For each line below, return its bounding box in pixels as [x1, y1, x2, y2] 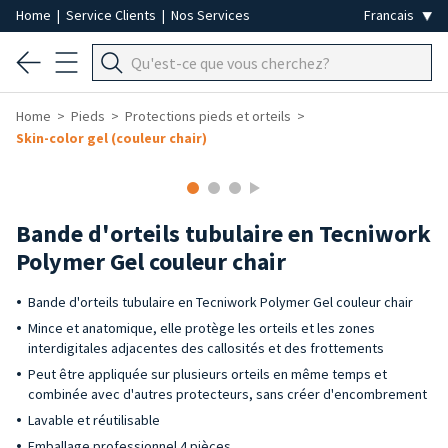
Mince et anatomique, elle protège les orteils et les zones [28, 319, 375, 337]
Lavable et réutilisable [28, 411, 160, 429]
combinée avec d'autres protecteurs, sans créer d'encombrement [28, 385, 427, 403]
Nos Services [171, 6, 250, 24]
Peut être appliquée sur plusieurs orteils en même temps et [28, 365, 387, 383]
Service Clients [66, 6, 159, 24]
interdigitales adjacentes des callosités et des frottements [28, 339, 384, 357]
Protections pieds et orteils [125, 107, 291, 125]
